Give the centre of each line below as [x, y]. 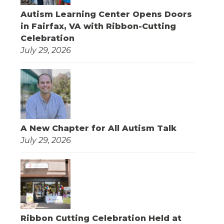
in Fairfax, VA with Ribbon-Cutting [98, 26]
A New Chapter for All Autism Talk [98, 128]
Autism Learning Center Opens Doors [106, 14]
